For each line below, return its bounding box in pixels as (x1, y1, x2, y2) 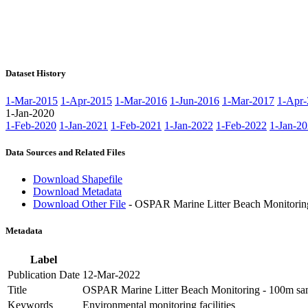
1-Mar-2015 (5, 94, 58, 107)
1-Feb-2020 (5, 119, 56, 131)
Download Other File (33, 197, 126, 210)
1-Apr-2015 (60, 94, 112, 107)
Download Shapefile (33, 173, 122, 185)
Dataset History (5, 68, 66, 79)
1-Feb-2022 (216, 119, 267, 131)
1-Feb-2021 (111, 119, 162, 131)
